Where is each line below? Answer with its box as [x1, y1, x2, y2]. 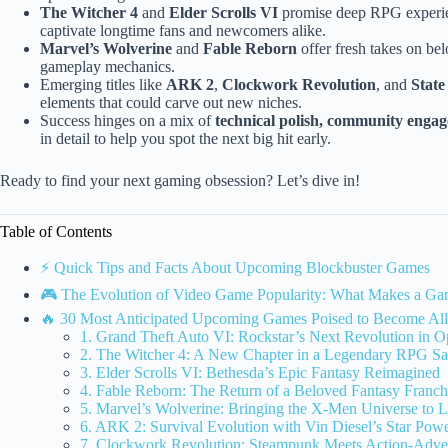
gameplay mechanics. [40, 57, 175, 75]
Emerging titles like [40, 75, 166, 93]
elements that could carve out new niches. [40, 93, 302, 111]
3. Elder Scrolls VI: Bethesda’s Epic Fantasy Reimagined [80, 363, 440, 381]
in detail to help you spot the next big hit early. [40, 129, 331, 147]
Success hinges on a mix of [40, 111, 215, 129]
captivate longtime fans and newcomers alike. [40, 21, 326, 39]
